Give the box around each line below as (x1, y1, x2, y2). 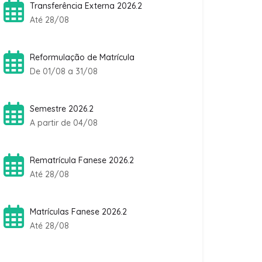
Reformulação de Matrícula (30, 52, 135, 63)
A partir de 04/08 (30, 118, 98, 129)
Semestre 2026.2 (30, 104, 94, 115)
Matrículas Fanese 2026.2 (30, 206, 127, 218)
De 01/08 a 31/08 (30, 66, 98, 77)
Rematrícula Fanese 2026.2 (30, 155, 134, 166)
